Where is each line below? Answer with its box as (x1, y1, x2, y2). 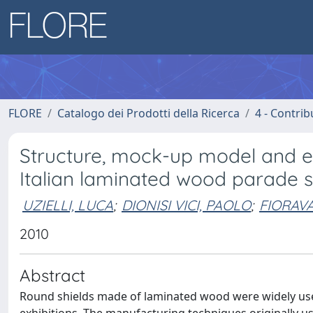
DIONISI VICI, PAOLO (122, 196, 251, 214)
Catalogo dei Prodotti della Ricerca (57, 105, 240, 121)
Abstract (20, 265, 85, 286)
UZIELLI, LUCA (22, 196, 113, 214)
